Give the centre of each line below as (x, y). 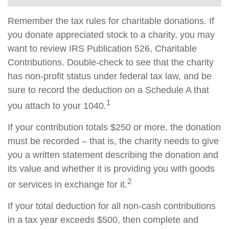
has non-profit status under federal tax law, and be (110, 76)
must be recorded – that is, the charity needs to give (113, 141)
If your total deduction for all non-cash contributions (112, 206)
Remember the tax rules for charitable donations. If (111, 21)
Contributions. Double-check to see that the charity (111, 62)
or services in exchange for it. (67, 184)
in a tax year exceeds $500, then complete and (103, 220)
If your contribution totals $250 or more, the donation (114, 127)
